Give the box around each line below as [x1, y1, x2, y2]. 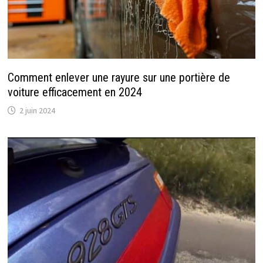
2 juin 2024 [19, 104, 55, 116]
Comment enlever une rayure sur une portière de [7, 70, 230, 85]
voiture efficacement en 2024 [7, 85, 142, 99]
